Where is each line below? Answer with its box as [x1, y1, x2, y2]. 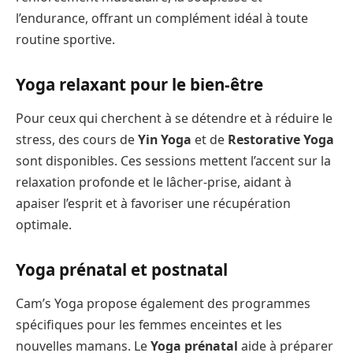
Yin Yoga [138, 131, 191, 149]
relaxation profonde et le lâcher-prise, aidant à [16, 173, 292, 191]
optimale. [16, 216, 72, 234]
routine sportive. [16, 31, 115, 49]
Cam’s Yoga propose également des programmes [16, 295, 310, 313]
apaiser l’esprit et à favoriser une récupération [16, 195, 291, 213]
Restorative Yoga [228, 131, 334, 149]
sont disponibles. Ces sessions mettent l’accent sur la [16, 152, 331, 170]
